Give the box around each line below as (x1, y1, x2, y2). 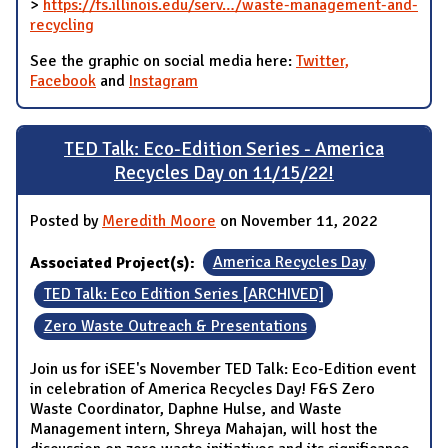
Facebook (30, 71, 96, 92)
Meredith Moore (102, 210, 216, 231)
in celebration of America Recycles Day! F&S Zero (30, 378, 375, 399)
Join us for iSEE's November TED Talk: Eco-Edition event (30, 358, 416, 379)
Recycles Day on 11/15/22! (114, 161, 334, 185)
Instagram (129, 71, 198, 92)
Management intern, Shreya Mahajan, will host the (30, 418, 378, 439)
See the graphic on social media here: (30, 51, 296, 72)
